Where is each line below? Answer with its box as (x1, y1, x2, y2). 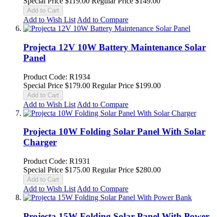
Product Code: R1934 (23, 72, 90, 81)
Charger (23, 137, 57, 148)
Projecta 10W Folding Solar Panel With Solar (23, 126, 205, 137)
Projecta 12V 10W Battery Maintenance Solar (23, 42, 206, 52)
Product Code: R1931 (23, 157, 90, 166)
